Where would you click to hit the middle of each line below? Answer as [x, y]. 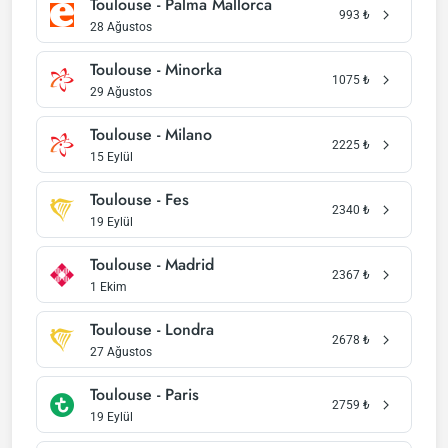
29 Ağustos [121, 92]
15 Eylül [111, 157]
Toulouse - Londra [152, 329]
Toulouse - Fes [139, 199]
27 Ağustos [121, 352]
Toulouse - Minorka [156, 69]
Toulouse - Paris [144, 394]
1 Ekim [108, 287]
